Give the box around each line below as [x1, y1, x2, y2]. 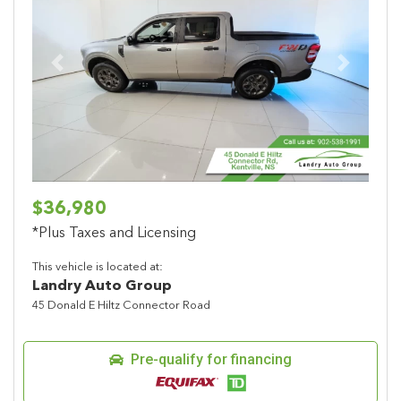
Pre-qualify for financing [131, 351, 292, 369]
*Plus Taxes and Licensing [32, 226, 196, 242]
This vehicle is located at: [32, 261, 163, 274]
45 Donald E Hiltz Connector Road [32, 300, 210, 312]
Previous [55, 64, 111, 80]
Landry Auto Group [32, 279, 172, 294]
